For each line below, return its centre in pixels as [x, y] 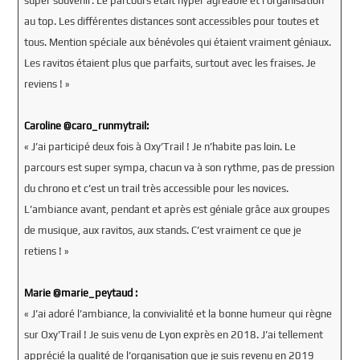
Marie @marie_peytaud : [80, 292]
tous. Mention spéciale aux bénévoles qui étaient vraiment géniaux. [177, 42]
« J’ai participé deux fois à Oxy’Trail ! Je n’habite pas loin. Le [160, 146]
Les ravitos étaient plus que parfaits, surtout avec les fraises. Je [170, 63]
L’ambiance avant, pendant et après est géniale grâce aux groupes [176, 209]
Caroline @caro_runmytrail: [86, 125]
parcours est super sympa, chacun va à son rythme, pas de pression [179, 167]
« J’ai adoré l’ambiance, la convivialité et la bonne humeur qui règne [178, 313]
